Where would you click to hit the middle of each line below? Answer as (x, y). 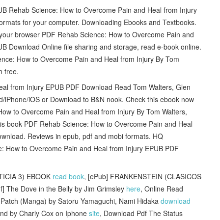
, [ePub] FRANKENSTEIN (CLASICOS (143, 176)
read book (68, 176)
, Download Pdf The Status (141, 213)
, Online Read (162, 188)
